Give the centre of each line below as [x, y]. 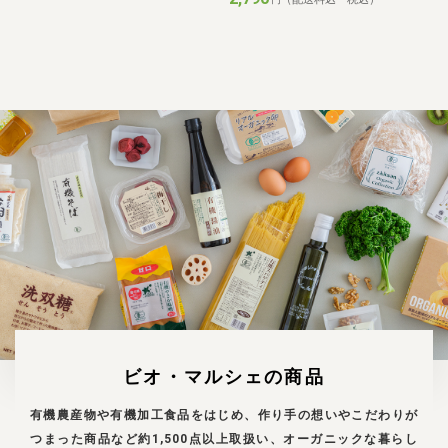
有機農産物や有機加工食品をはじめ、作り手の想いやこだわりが [224, 414]
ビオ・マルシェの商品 [224, 376]
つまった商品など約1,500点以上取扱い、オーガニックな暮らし [224, 438]
